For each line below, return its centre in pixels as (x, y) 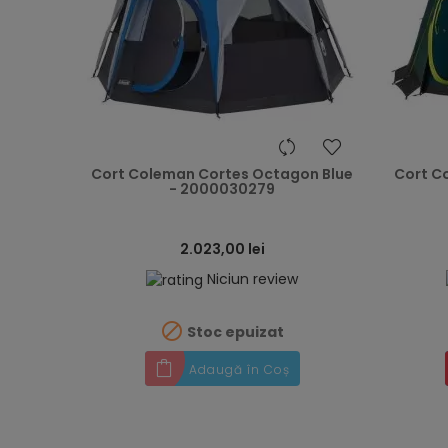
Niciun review (252, 279)
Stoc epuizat (234, 331)
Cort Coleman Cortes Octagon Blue (222, 174)
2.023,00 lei (222, 249)
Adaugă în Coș (239, 369)
